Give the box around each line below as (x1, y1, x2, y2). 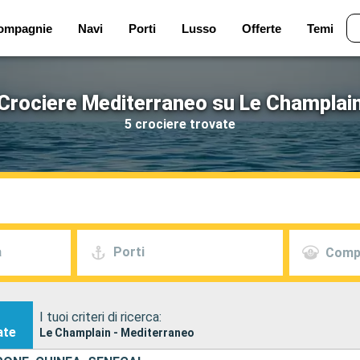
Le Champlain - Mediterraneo (39, 325, 194, 339)
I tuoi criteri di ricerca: (39, 309, 162, 325)
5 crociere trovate (125, 116, 235, 132)
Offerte (241, 21, 281, 35)
